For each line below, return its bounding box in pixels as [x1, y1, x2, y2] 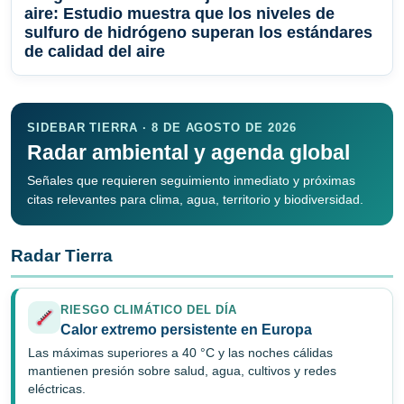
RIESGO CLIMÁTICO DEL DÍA [60, 303, 237, 317]
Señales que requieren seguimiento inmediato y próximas [27, 173, 355, 188]
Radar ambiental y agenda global [27, 141, 350, 165]
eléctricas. [28, 382, 86, 397]
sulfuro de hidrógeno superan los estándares [24, 23, 372, 42]
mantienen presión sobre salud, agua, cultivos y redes [28, 364, 336, 379]
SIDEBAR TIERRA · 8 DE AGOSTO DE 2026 [27, 121, 297, 135]
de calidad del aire [24, 42, 165, 61]
